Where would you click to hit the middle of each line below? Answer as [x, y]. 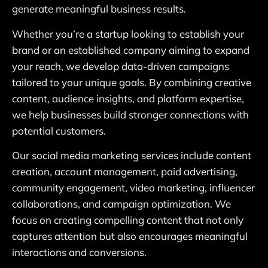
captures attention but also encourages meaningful [130, 236]
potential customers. [59, 130]
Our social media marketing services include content [132, 156]
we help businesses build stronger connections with [130, 114]
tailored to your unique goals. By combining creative [132, 82]
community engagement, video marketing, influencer [133, 188]
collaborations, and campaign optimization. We [121, 204]
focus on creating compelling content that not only [128, 220]
